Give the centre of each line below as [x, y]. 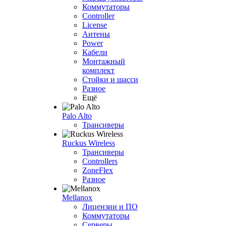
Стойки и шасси [110, 80]
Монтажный [104, 62]
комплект [98, 71]
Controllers [100, 161]
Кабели [95, 52]
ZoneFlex [98, 171]
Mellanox [77, 198]
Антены [96, 34]
